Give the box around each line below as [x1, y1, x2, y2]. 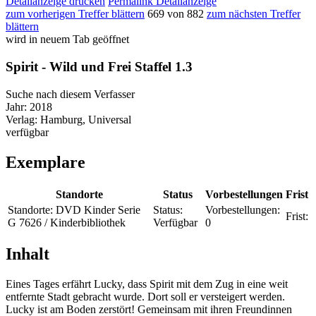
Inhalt [6, 245, 49, 264]
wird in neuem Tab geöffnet [6, 33, 129, 46]
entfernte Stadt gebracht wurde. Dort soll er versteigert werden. [6, 291, 285, 303]
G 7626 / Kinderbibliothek [8, 216, 126, 229]
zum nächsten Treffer [207, 8, 300, 20]
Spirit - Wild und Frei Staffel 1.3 [6, 59, 193, 74]
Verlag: [6, 113, 37, 126]
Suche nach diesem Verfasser [6, 87, 135, 100]
